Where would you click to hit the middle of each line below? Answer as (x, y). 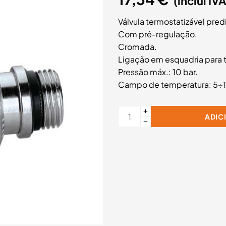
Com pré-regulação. (158, 34)
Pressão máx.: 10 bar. (158, 72)
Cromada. (137, 47)
